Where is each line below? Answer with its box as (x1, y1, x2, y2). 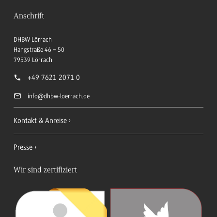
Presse (14, 142, 32, 152)
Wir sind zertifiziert (14, 166, 77, 175)
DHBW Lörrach (14, 36, 52, 44)
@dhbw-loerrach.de (38, 93, 90, 100)
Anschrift (14, 12, 44, 21)
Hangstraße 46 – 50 (14, 46, 64, 54)
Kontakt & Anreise (14, 116, 67, 125)
